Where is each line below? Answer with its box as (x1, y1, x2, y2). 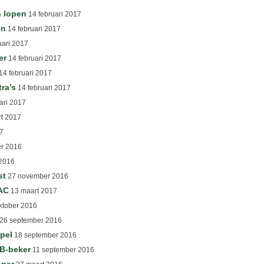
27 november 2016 (6, 172, 68, 180)
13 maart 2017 (9, 187, 57, 195)
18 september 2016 (12, 231, 77, 239)
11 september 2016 (31, 246, 94, 254)
